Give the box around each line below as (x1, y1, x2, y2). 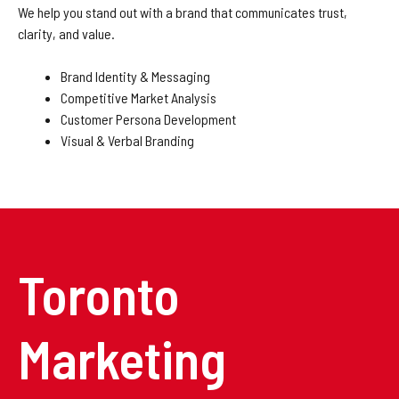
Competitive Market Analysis (61, 89, 216, 106)
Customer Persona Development (61, 110, 236, 127)
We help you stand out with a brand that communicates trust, (18, 4, 347, 20)
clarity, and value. (18, 25, 115, 42)
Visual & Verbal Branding (61, 132, 194, 149)
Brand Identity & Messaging (61, 68, 210, 85)
